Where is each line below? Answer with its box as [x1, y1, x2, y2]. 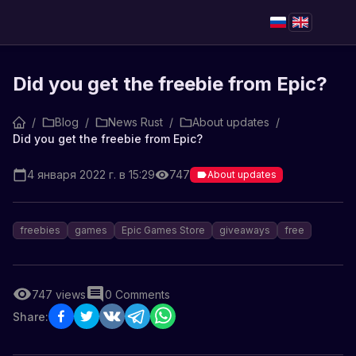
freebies [20, 224, 60, 236]
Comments [115, 287, 170, 301]
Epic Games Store [122, 224, 205, 236]
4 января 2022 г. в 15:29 [27, 168, 155, 181]
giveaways [219, 224, 270, 236]
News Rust [108, 115, 163, 129]
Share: [13, 309, 48, 323]
